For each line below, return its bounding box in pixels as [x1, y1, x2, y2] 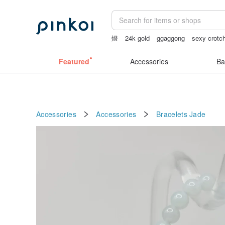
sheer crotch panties [151, 43, 211, 53]
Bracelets [156, 108, 188, 119]
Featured [58, 56, 89, 66]
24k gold [125, 33, 150, 43]
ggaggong [157, 33, 185, 43]
